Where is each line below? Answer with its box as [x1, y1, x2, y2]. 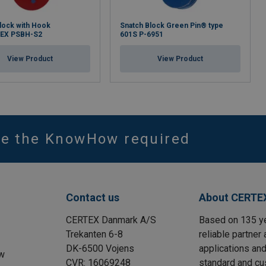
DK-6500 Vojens [66, 243, 135, 255]
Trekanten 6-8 [66, 229, 123, 240]
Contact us [66, 191, 120, 204]
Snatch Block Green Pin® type [120, 21, 223, 30]
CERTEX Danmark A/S [66, 214, 157, 226]
